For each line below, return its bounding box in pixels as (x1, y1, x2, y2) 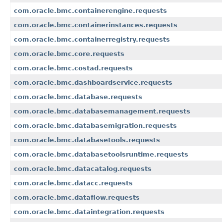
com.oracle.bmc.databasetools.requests (14, 136, 160, 144)
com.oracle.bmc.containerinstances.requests (14, 21, 177, 29)
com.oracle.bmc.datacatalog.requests (14, 165, 152, 173)
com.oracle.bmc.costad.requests (14, 64, 133, 72)
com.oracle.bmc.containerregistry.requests (14, 36, 170, 44)
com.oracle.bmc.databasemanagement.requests (14, 108, 190, 115)
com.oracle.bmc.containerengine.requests (14, 7, 167, 15)
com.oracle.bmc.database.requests (14, 93, 142, 101)
